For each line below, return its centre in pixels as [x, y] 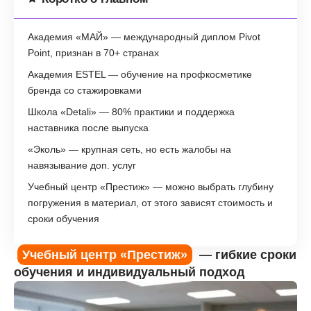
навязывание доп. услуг [82, 166]
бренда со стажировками [85, 91]
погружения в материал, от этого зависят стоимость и [150, 203]
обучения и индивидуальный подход [129, 272]
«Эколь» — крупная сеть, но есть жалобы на [129, 150]
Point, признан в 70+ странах [93, 53]
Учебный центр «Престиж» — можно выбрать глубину [151, 187]
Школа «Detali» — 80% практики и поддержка [131, 112]
